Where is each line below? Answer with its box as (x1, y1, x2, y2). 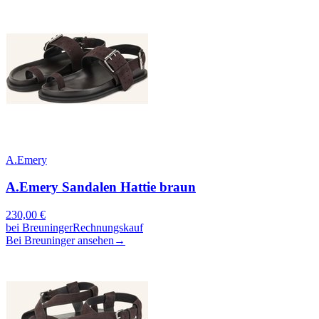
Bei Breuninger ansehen (6, 234, 114, 246)
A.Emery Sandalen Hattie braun (6, 179, 196, 195)
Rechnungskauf (73, 221, 143, 234)
